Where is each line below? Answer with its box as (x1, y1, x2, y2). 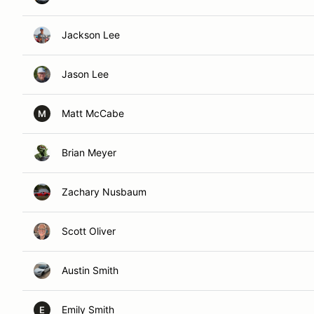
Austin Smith (62, 264, 118, 276)
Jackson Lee (62, 29, 120, 41)
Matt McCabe (62, 107, 124, 119)
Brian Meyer (62, 146, 116, 158)
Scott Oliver (62, 225, 116, 237)
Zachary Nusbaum (62, 186, 146, 198)
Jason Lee (62, 68, 109, 80)
